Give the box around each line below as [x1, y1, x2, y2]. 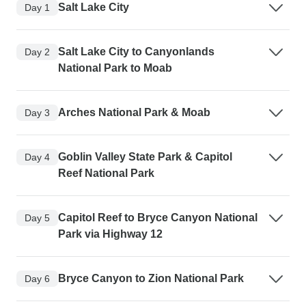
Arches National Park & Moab [58, 107, 210, 119]
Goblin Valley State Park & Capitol [58, 151, 232, 163]
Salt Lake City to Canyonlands [58, 46, 214, 58]
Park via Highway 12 [58, 228, 163, 240]
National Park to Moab [58, 62, 172, 74]
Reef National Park [58, 167, 154, 180]
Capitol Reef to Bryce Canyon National [58, 212, 258, 224]
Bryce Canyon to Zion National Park [58, 273, 244, 285]
